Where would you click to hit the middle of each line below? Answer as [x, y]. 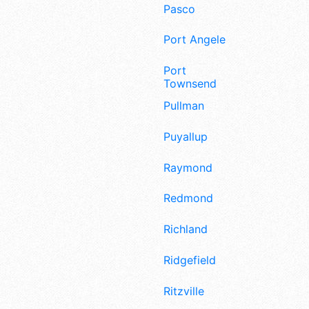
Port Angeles [197, 40]
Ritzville [184, 291]
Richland [186, 229]
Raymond [188, 167]
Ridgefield [190, 260]
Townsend [190, 84]
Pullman [184, 105]
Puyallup [186, 136]
